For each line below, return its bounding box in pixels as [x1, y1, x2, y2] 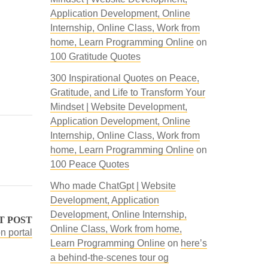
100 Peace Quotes [50, 159, 129, 169]
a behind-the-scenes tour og [50, 252, 169, 263]
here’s [180, 238, 207, 248]
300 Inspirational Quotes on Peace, [50, 73, 199, 83]
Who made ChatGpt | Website [50, 181, 176, 191]
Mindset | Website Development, [50, 102, 187, 112]
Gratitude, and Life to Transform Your [50, 87, 205, 98]
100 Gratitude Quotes [50, 51, 141, 62]
